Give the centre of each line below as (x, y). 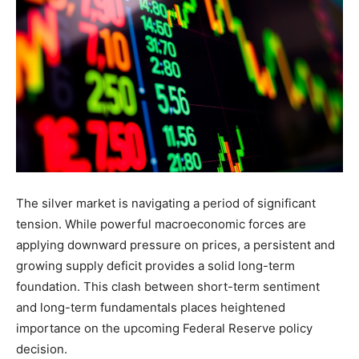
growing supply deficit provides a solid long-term (155, 266)
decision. (42, 349)
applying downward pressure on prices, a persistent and (175, 245)
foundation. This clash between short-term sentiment (168, 287)
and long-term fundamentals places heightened (151, 308)
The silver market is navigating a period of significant (166, 204)
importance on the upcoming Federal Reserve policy (164, 329)
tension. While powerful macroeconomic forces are (161, 224)
